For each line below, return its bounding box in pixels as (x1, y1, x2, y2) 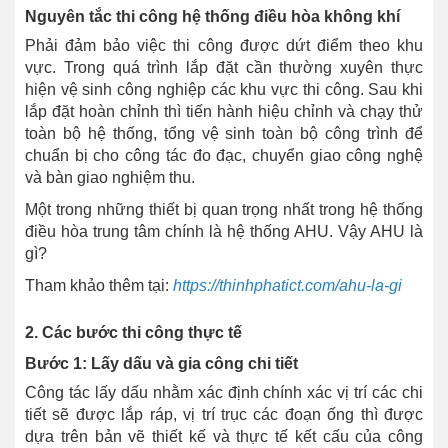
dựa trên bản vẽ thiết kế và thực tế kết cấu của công (25, 428, 423, 446)
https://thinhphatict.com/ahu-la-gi (173, 277, 402, 295)
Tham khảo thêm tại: (25, 277, 173, 295)
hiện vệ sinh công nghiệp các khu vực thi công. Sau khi (25, 81, 423, 99)
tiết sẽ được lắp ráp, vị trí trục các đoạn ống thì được (25, 406, 423, 424)
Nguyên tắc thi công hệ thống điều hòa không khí (25, 8, 400, 26)
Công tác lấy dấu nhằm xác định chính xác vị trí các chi (25, 384, 423, 402)
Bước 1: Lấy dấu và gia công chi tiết (25, 355, 298, 373)
